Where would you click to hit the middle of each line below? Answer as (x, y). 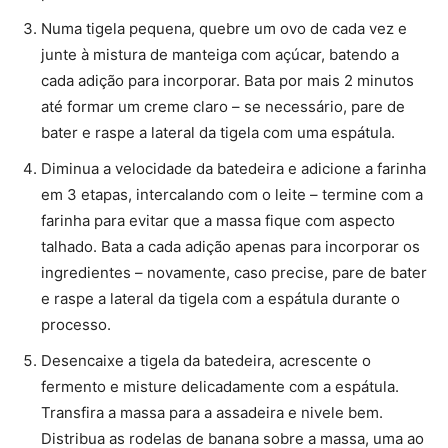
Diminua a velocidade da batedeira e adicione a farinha (233, 169)
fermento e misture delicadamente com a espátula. (220, 387)
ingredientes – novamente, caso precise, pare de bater (234, 273)
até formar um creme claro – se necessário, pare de (223, 107)
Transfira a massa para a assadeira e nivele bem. (212, 413)
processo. (76, 325)
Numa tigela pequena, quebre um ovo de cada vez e (224, 29)
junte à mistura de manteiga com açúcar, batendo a (220, 55)
